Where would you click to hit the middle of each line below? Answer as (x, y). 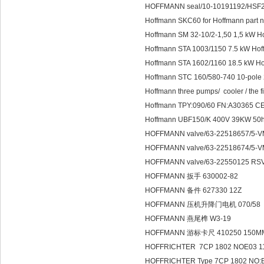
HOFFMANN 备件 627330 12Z (193, 190)
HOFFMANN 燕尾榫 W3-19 (188, 219)
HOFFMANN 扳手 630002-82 (192, 176)
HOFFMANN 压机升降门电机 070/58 (203, 204)
